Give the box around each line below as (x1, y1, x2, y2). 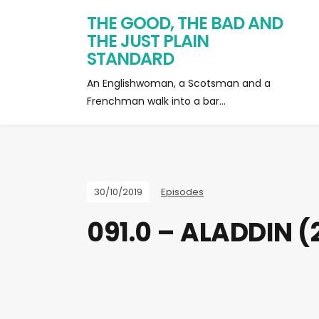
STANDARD (87, 47, 174, 70)
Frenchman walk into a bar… (87, 94, 226, 108)
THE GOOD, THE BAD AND (87, 11, 283, 35)
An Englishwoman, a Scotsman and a (87, 76, 271, 90)
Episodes (161, 185, 204, 199)
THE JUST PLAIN (87, 29, 209, 53)
